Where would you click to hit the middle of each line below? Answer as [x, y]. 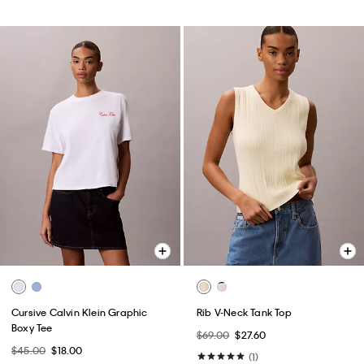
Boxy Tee [32, 328]
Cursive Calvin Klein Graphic [80, 312]
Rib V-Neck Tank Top [244, 312]
